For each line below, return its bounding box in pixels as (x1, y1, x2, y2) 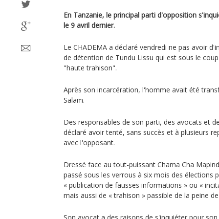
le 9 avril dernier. (64, 21, 115, 30)
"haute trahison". (64, 63, 117, 72)
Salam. (64, 95, 85, 105)
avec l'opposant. (64, 138, 115, 147)
